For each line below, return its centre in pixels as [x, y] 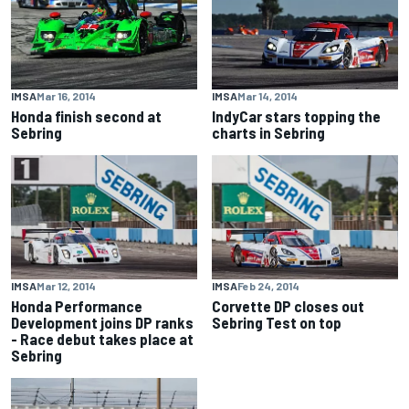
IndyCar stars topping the [296, 115]
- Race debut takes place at [102, 338]
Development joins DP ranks [102, 322]
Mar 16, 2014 [66, 95]
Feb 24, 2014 [268, 285]
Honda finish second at [86, 115]
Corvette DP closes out [288, 305]
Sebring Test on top [277, 322]
